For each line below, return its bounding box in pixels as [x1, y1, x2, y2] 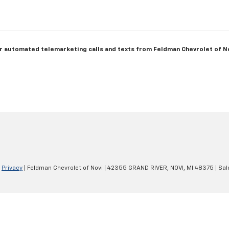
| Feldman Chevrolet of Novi [22, 165, 103, 171]
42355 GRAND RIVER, [106, 165, 169, 171]
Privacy [2, 165, 22, 171]
